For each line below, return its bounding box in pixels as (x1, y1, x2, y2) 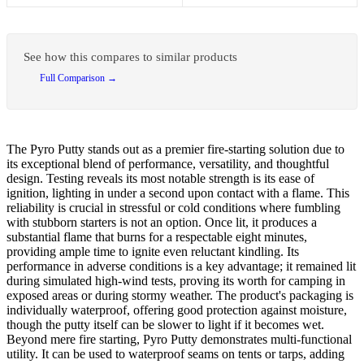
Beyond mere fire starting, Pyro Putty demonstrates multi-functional (6, 331, 352, 346)
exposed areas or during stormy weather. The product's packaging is (6, 288, 353, 302)
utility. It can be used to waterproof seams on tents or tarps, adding (6, 346, 344, 361)
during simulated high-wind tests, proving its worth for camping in (6, 273, 345, 288)
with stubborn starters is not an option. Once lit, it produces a (6, 214, 317, 229)
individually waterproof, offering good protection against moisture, (6, 302, 347, 317)
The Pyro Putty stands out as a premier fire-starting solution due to (6, 141, 344, 156)
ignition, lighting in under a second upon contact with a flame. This (6, 185, 349, 200)
